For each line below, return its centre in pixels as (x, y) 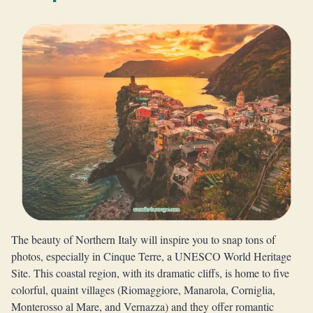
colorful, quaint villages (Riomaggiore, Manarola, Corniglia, (143, 290)
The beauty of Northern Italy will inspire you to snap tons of (143, 239)
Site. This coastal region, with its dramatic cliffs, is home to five (150, 273)
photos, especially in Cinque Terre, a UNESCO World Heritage (151, 256)
